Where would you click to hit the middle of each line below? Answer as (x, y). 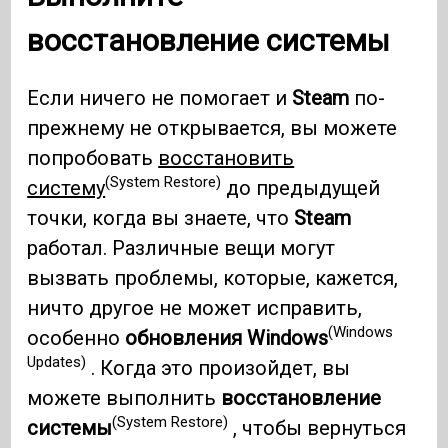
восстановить (226, 157)
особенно (76, 337)
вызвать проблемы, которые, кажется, (213, 277)
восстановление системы (209, 40)
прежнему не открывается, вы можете (212, 127)
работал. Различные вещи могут (181, 247)
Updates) (57, 362)
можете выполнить (124, 397)
